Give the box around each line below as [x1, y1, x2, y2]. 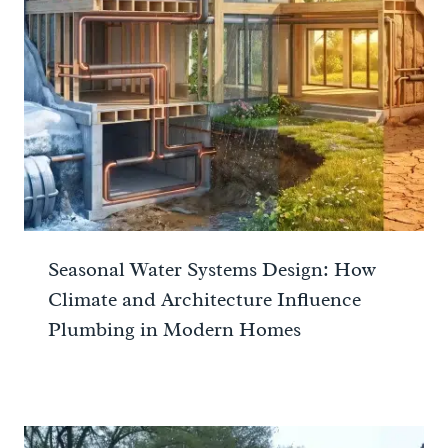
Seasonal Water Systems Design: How [48, 257, 376, 283]
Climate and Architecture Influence [48, 287, 361, 313]
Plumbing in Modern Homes [48, 317, 301, 343]
